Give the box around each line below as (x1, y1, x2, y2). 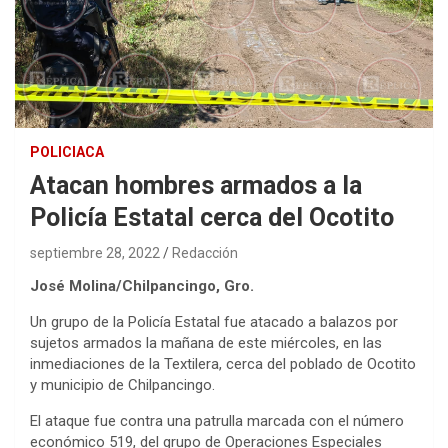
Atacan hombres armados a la (30, 170, 362, 200)
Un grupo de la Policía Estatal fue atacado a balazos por (30, 312, 398, 331)
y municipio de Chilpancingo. (30, 375, 215, 394)
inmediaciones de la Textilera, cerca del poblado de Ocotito (30, 354, 416, 373)
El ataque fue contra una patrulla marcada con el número (30, 411, 404, 430)
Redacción (172, 244, 238, 261)
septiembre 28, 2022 (30, 244, 160, 261)
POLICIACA (30, 143, 104, 160)
